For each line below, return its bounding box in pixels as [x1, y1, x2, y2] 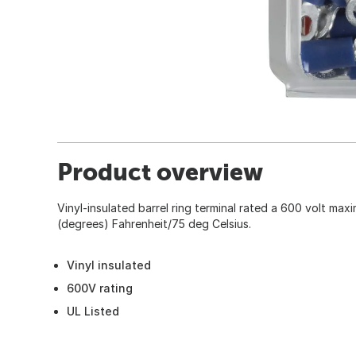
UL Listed [67, 304, 119, 318]
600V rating [67, 281, 133, 295]
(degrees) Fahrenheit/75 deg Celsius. [57, 216, 251, 230]
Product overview [57, 157, 263, 185]
